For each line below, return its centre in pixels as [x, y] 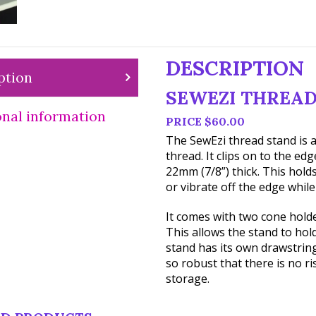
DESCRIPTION [235, 68]
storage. [187, 278]
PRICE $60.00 [205, 121]
